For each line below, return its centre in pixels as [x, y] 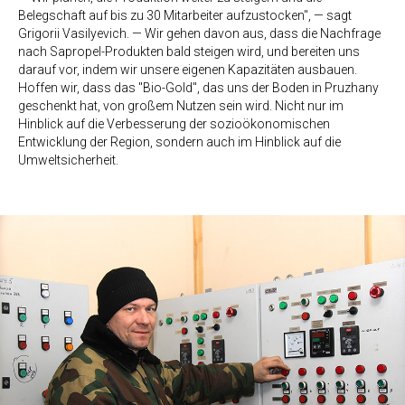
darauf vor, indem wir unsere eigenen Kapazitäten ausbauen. [188, 69]
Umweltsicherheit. [68, 160]
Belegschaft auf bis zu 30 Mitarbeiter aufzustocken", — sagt [185, 15]
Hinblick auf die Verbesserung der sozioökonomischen [174, 123]
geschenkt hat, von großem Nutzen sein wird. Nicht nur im [181, 105]
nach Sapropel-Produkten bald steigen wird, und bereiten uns [189, 51]
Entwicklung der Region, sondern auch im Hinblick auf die [179, 141]
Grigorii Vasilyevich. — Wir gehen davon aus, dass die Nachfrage [199, 33]
